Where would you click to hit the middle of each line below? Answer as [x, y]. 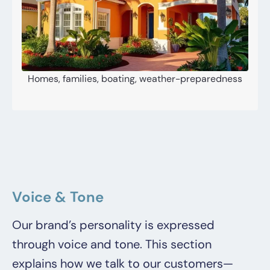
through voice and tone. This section [112, 244]
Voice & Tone [58, 197]
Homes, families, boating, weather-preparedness [135, 79]
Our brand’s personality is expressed [113, 225]
